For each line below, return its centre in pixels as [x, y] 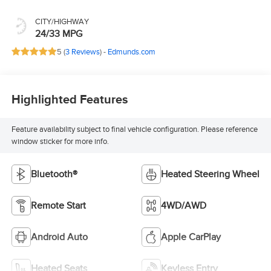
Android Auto [59, 237]
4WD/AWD [184, 205]
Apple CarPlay [191, 237]
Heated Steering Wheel [210, 174]
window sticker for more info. [60, 141]
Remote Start [58, 205]
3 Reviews [82, 52]
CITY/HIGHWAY [62, 21]
